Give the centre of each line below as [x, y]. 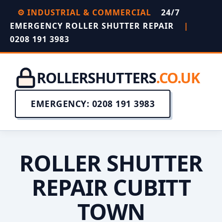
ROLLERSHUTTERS [96, 78]
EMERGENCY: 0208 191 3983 [93, 104]
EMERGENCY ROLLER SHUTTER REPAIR [93, 26]
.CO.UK [178, 78]
